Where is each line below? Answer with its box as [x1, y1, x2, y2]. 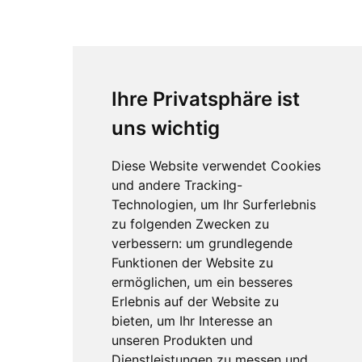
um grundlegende [185, 235, 293, 251]
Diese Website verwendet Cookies [111, 158, 321, 174]
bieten [111, 313, 149, 329]
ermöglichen [111, 274, 187, 290]
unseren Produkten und [111, 332, 253, 348]
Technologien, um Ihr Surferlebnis [111, 196, 316, 213]
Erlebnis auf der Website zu [111, 293, 279, 309]
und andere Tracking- [111, 177, 242, 193]
